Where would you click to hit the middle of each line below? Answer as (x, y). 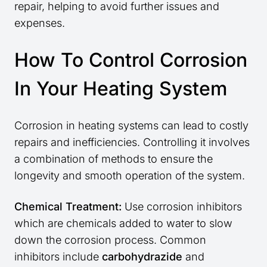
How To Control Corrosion (131, 60)
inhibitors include (58, 257)
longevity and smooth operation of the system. (130, 176)
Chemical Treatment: (68, 207)
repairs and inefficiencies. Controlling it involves (132, 142)
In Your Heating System (121, 89)
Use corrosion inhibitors (182, 207)
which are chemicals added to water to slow (123, 223)
